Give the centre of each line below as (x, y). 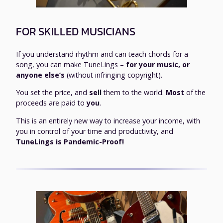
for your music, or (158, 64)
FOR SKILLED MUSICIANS (76, 31)
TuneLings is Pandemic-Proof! (70, 141)
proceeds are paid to (51, 103)
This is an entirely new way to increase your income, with (108, 120)
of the (195, 93)
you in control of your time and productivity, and (95, 131)
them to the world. (134, 93)
